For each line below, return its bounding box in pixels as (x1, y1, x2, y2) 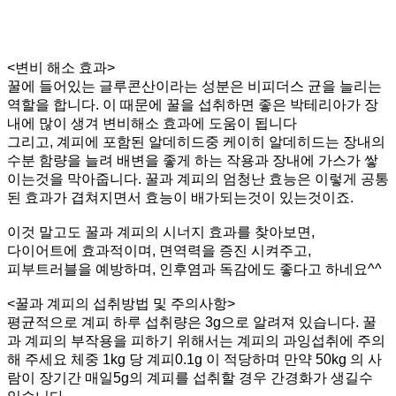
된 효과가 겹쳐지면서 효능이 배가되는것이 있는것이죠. (7, 189, 354, 205)
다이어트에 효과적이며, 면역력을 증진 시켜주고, (7, 242, 315, 258)
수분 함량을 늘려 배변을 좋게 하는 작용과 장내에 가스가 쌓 (7, 152, 378, 168)
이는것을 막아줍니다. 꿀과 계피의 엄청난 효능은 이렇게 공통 (7, 171, 389, 187)
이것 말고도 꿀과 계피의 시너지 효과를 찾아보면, (7, 224, 315, 240)
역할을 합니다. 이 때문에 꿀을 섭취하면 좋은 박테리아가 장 (7, 96, 378, 112)
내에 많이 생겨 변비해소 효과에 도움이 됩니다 (7, 115, 297, 131)
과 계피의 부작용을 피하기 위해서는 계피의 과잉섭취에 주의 (7, 332, 385, 348)
